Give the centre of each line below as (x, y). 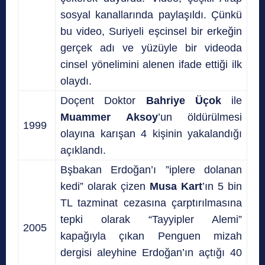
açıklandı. (83, 150)
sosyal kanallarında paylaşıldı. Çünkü (151, 14)
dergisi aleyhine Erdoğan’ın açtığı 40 (151, 252)
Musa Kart (176, 186)
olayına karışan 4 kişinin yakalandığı (151, 133)
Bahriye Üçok (183, 100)
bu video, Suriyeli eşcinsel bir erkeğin (151, 31)
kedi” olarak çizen (105, 186)
